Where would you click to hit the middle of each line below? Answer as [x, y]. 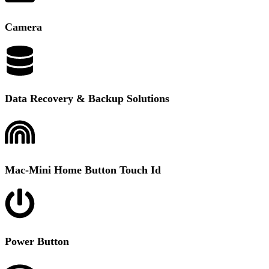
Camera [23, 27]
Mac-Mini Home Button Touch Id [83, 170]
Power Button [37, 241]
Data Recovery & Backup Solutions [87, 98]
